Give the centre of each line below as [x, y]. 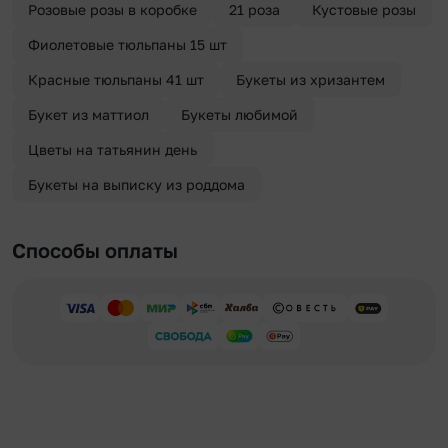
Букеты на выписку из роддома [136, 185]
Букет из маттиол [88, 115]
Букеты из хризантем [310, 80]
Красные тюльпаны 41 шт [116, 80]
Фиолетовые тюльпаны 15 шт [127, 45]
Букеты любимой [239, 115]
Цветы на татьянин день [112, 150]
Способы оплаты [95, 250]
